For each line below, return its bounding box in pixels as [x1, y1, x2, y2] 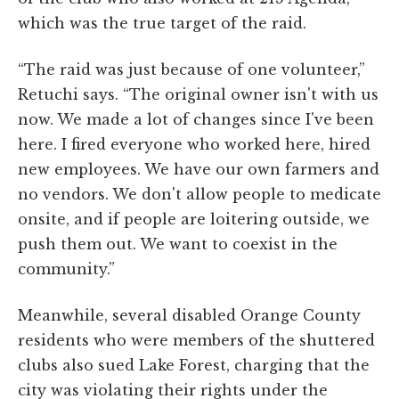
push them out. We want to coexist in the [18, 234, 338, 253]
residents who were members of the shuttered [18, 330, 375, 349]
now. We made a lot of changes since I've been [18, 110, 374, 128]
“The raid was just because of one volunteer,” [18, 60, 365, 78]
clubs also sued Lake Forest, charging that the [18, 355, 370, 374]
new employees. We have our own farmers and [18, 159, 379, 178]
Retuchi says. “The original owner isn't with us [18, 85, 379, 103]
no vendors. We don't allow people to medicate [18, 184, 381, 203]
